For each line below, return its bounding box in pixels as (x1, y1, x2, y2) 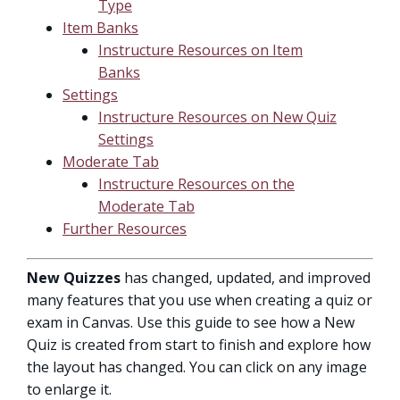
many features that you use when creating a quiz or (27, 290, 372, 310)
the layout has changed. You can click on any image (27, 357, 367, 377)
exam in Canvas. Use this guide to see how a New (27, 312, 354, 332)
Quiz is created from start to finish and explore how (27, 335, 371, 354)
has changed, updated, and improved (121, 268, 371, 287)
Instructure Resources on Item (98, 40, 303, 60)
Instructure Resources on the (98, 174, 295, 194)
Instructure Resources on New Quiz (98, 107, 337, 127)
